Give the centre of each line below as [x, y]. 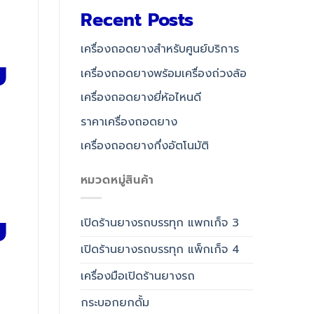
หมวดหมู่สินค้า [117, 180]
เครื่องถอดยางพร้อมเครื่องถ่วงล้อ [163, 73]
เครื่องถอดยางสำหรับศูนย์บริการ [159, 49]
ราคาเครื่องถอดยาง [129, 122]
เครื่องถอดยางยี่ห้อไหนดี [141, 98]
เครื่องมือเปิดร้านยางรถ [137, 276]
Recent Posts [137, 20]
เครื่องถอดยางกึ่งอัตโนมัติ [144, 146]
